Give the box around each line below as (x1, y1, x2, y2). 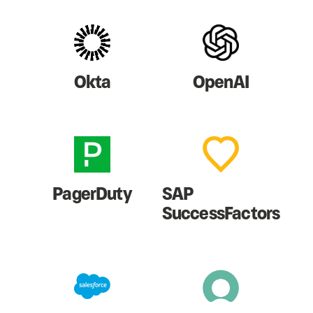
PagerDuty (52, 181, 132, 207)
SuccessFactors (161, 201, 280, 226)
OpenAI (192, 69, 249, 95)
